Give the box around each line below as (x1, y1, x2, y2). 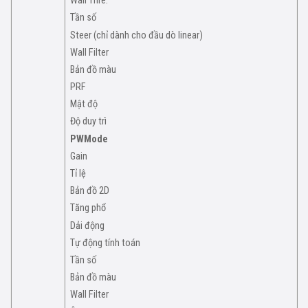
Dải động (70, 219, 105, 232)
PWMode (70, 133, 109, 145)
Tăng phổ (70, 202, 107, 214)
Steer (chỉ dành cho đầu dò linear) (70, 29, 203, 41)
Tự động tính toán (70, 236, 141, 249)
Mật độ (70, 98, 98, 111)
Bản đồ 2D (70, 185, 110, 197)
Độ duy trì (70, 115, 107, 128)
